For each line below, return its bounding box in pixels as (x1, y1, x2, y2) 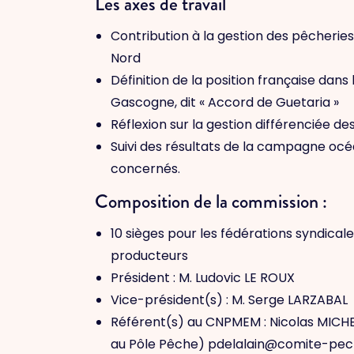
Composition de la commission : (95, 188, 331, 215)
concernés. (111, 160, 180, 178)
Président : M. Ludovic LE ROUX (111, 269, 295, 287)
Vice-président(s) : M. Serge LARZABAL (111, 291, 348, 309)
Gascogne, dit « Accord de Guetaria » (111, 93, 339, 111)
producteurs (111, 247, 188, 265)
